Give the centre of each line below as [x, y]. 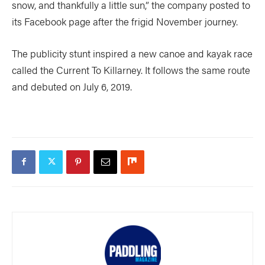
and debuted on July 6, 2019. [72, 86]
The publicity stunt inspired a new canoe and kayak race [132, 53]
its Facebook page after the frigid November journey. [125, 21]
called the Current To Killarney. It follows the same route [131, 70]
